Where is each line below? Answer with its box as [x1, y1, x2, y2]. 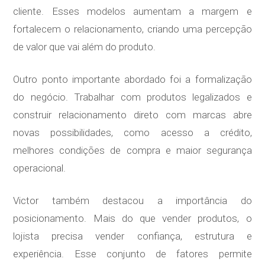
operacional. [13, 162, 66, 174]
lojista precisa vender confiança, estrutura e [13, 230, 252, 243]
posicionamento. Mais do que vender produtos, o [13, 212, 252, 225]
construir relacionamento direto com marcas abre [13, 109, 252, 121]
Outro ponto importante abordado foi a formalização [13, 73, 252, 86]
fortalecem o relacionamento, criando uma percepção [13, 23, 252, 35]
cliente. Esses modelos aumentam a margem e [13, 5, 252, 18]
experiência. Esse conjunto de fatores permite [13, 248, 252, 260]
